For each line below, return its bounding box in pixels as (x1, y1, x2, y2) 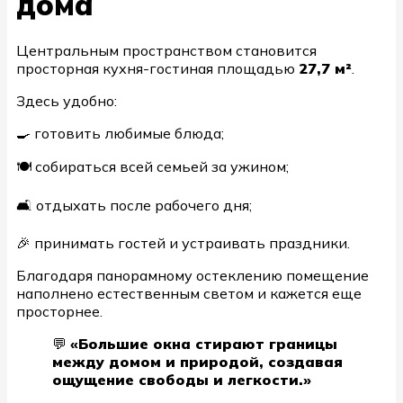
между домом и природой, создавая (52, 352, 343, 371)
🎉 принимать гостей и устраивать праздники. (16, 233, 350, 252)
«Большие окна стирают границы (70, 334, 337, 353)
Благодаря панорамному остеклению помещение (16, 265, 369, 284)
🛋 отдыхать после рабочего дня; (16, 195, 252, 214)
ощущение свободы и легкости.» (52, 370, 311, 389)
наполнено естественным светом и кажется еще (16, 283, 362, 302)
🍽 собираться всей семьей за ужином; (16, 157, 289, 175)
